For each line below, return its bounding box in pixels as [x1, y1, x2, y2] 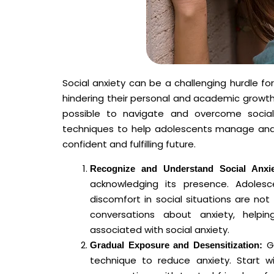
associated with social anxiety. [90, 223, 229, 236]
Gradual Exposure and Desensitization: [90, 239, 262, 250]
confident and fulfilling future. [62, 137, 196, 150]
